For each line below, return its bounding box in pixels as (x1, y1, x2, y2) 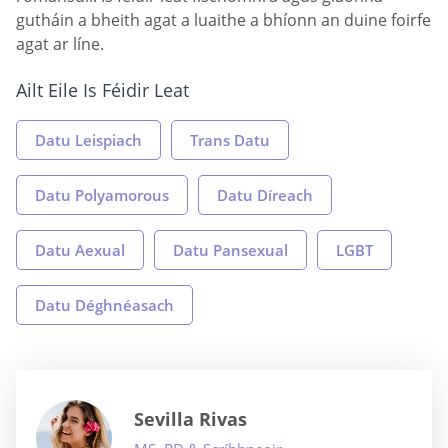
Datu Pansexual (173, 240, 288, 261)
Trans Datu (190, 130, 270, 151)
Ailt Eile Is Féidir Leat (16, 78, 189, 103)
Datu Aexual (35, 240, 125, 261)
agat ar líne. (16, 33, 104, 56)
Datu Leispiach (35, 130, 142, 151)
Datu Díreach (217, 185, 313, 206)
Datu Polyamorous (35, 185, 169, 206)
